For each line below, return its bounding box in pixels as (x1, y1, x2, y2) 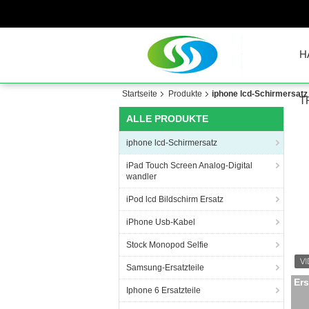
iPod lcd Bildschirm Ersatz (126, 195, 223, 204)
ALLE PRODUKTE (126, 113, 208, 124)
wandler (126, 172, 157, 181)
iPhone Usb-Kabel (126, 217, 195, 227)
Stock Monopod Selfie (126, 240, 208, 250)
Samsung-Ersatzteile (126, 263, 204, 272)
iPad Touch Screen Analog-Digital (126, 161, 252, 170)
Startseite (122, 89, 157, 99)
